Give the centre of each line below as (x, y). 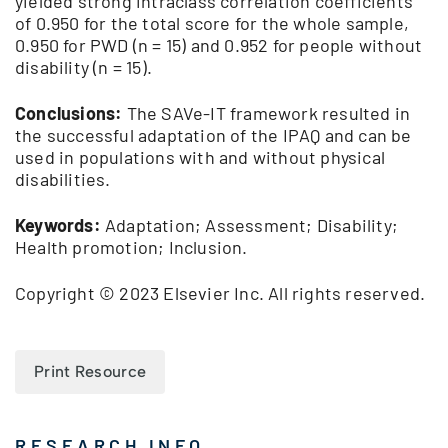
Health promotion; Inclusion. (131, 247)
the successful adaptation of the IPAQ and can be (213, 135)
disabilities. (63, 179)
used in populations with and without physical (200, 157)
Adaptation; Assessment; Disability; (249, 225)
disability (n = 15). (83, 67)
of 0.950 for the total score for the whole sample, (212, 23)
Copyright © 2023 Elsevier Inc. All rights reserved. (220, 293)
